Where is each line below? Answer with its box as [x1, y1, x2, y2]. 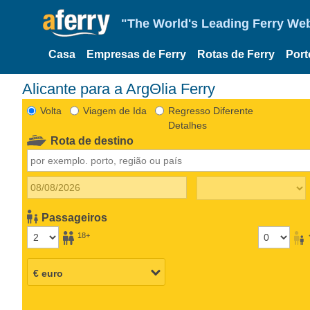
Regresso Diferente [167, 104, 253, 116]
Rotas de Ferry [197, 48, 275, 60]
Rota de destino [51, 134, 134, 147]
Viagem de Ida [82, 104, 147, 116]
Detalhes [167, 119, 207, 131]
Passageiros [42, 211, 108, 224]
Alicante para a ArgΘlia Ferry [33, 80, 215, 98]
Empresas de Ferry [86, 48, 186, 60]
